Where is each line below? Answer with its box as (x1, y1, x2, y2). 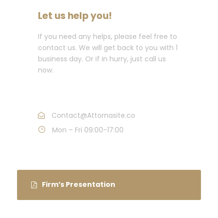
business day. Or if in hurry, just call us (38, 54, 166, 64)
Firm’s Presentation (42, 180, 115, 190)
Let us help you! (38, 9, 112, 22)
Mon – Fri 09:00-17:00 (50, 125, 124, 135)
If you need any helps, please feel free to (38, 31, 177, 41)
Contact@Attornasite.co (50, 110, 135, 120)
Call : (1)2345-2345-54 (38, 86, 139, 99)
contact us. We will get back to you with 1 (38, 42, 178, 53)
